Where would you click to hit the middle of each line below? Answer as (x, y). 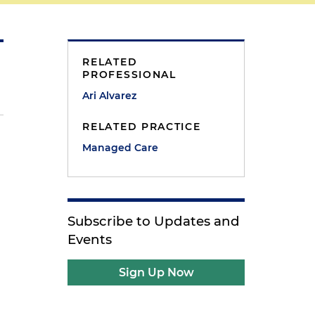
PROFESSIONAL (129, 75)
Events (90, 239)
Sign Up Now (156, 272)
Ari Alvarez (110, 96)
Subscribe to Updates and (154, 221)
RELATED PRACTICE (142, 127)
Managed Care (121, 148)
